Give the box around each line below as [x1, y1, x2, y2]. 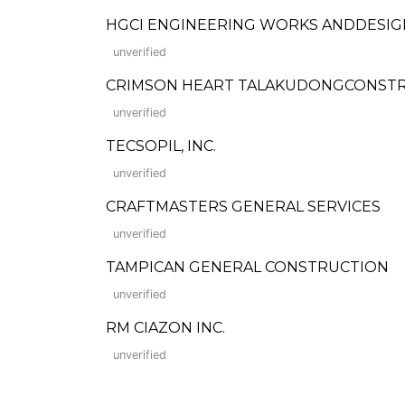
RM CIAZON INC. [106, 319, 225, 336]
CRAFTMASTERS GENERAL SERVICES [106, 198, 381, 215]
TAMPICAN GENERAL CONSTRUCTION [106, 259, 389, 276]
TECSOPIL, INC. [106, 137, 216, 155]
